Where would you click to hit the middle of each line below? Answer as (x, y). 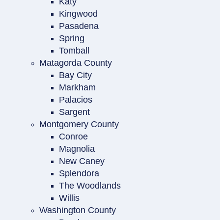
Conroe (73, 137)
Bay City (75, 75)
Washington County (78, 210)
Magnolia (77, 149)
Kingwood (78, 14)
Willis (69, 198)
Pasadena (79, 26)
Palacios (76, 100)
